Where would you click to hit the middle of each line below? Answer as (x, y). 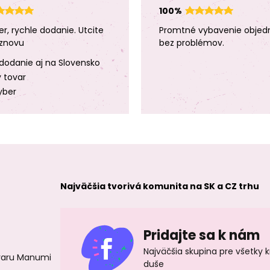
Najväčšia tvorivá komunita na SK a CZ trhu (160, 186)
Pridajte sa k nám (202, 235)
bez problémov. (192, 43)
